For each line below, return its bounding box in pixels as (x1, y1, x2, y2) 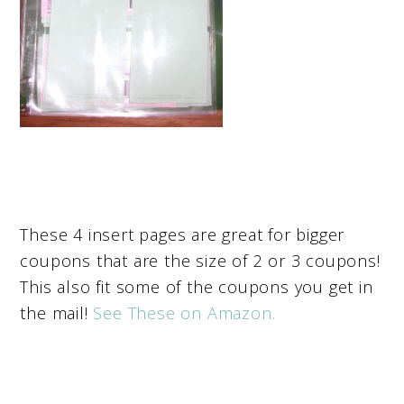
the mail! (20, 301, 94, 324)
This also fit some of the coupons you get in (20, 275, 373, 298)
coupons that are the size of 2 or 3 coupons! (20, 249, 381, 271)
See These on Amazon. (93, 301, 276, 324)
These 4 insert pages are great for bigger (20, 223, 345, 245)
